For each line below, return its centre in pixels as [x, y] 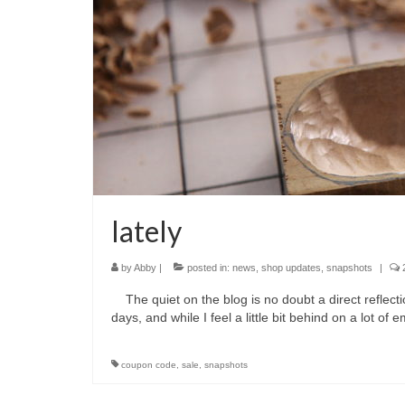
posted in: [208, 267]
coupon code [149, 364]
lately [146, 231]
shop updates [291, 267]
